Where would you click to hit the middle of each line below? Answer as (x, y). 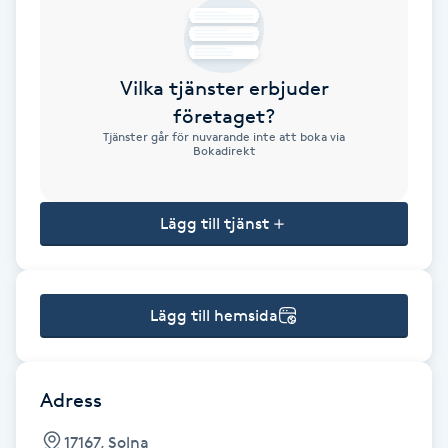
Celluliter (46, 283)
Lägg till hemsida (214, 316)
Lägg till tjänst (214, 224)
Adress (71, 400)
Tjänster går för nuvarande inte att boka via (224, 137)
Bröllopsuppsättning (88, 203)
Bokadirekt (224, 151)
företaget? (224, 116)
